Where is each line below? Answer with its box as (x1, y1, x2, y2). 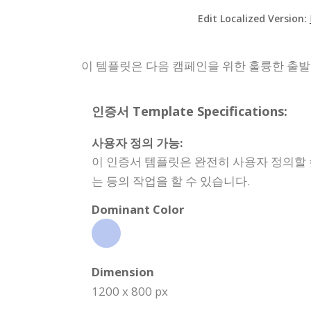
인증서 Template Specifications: (92, 102, 287, 119)
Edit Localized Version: (198, 11, 310, 25)
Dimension (92, 263, 154, 280)
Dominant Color (92, 201, 184, 217)
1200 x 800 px (92, 283, 168, 299)
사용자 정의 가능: (92, 134, 183, 151)
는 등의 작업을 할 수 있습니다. (92, 172, 250, 189)
